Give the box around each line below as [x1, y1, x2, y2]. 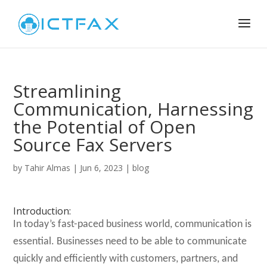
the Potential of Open [13, 114, 197, 139]
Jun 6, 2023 [80, 162, 123, 173]
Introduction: [13, 204, 72, 218]
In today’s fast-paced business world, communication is [13, 219, 252, 230]
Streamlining [13, 79, 122, 103]
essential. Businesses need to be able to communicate [13, 236, 247, 247]
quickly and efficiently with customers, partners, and [13, 253, 238, 265]
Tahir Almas [24, 162, 71, 173]
